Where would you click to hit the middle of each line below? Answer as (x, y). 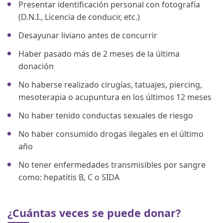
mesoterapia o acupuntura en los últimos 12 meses (115, 97)
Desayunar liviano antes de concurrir (88, 35)
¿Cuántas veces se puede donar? (94, 213)
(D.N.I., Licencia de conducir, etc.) (79, 17)
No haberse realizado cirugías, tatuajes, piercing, (110, 84)
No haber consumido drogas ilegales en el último (111, 134)
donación (36, 66)
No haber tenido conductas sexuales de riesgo (106, 115)
